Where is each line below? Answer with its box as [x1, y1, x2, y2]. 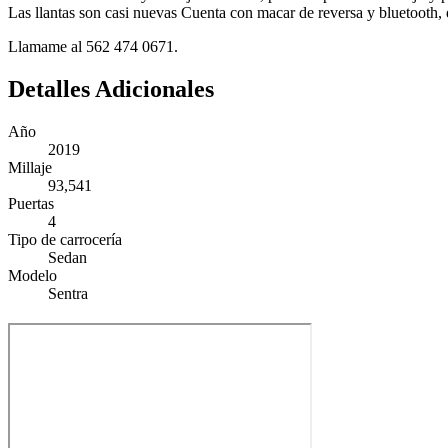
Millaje [8, 159, 52, 177]
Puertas [8, 195, 54, 213]
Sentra [48, 285, 88, 303]
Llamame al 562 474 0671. [8, 38, 178, 56]
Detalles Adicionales [8, 76, 214, 103]
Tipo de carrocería [8, 231, 122, 249]
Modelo [8, 267, 57, 285]
